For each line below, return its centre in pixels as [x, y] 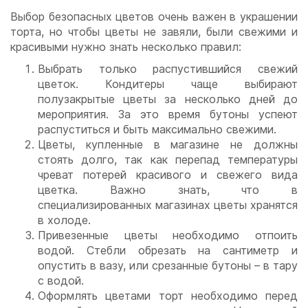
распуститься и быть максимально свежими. [157, 130]
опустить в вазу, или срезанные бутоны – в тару [168, 266]
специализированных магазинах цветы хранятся [168, 205]
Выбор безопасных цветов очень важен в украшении [154, 17]
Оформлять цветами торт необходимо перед [168, 296]
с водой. [63, 281]
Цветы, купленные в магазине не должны [168, 145]
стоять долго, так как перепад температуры [168, 160]
